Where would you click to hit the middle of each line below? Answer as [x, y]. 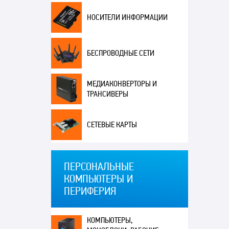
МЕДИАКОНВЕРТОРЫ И [122, 84]
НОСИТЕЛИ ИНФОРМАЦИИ [127, 17]
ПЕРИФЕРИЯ [90, 191]
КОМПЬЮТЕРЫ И [98, 179]
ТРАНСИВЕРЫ [107, 94]
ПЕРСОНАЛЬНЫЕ [99, 167]
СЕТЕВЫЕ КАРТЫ [112, 125]
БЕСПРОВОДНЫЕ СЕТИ [120, 53]
